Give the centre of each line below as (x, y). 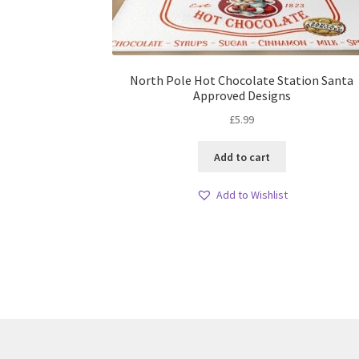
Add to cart (242, 157)
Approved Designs (242, 96)
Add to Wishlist (252, 195)
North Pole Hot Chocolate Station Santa (242, 81)
